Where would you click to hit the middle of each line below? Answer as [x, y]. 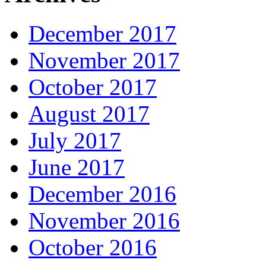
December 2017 [102, 33]
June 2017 [77, 167]
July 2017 [75, 140]
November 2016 [104, 220]
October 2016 [93, 247]
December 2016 [102, 194]
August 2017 [89, 113]
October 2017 [93, 87]
